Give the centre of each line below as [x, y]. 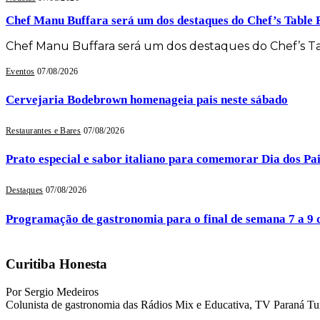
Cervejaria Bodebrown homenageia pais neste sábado [147, 100]
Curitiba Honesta [56, 264]
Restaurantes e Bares [44, 130]
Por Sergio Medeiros [52, 291]
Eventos [20, 71]
